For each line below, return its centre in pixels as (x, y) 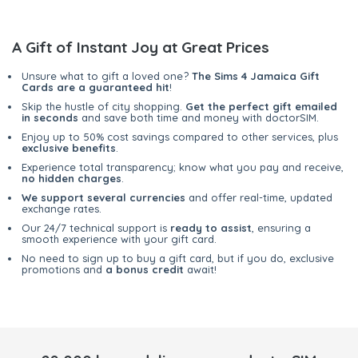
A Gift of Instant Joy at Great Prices (141, 48)
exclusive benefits (69, 148)
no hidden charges (72, 179)
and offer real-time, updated (259, 198)
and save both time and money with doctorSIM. (199, 118)
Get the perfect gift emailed (261, 107)
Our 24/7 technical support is (96, 228)
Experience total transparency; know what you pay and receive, (183, 167)
